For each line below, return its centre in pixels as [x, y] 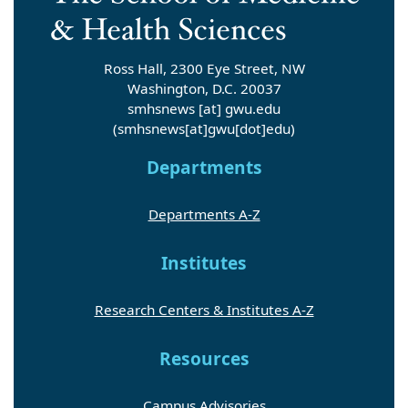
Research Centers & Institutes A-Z [204, 310]
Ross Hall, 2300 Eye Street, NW [204, 69]
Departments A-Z [204, 214]
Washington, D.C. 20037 [204, 89]
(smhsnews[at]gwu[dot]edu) [204, 129]
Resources [204, 359]
